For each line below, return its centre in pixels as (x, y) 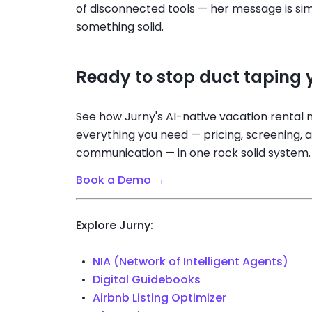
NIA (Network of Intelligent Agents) (190, 261)
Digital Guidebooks (146, 279)
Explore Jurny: (114, 225)
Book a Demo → (120, 180)
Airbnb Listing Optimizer (159, 297)
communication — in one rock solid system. (193, 153)
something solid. (119, 26)
